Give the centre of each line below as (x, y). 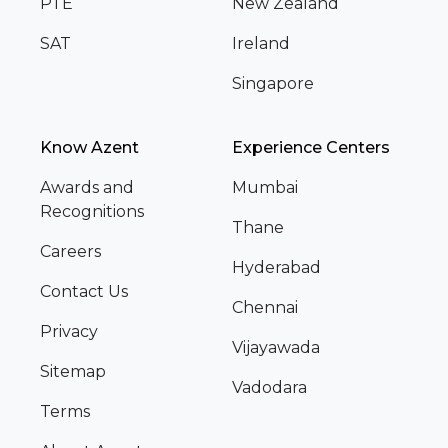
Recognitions (92, 212)
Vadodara (269, 388)
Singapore (273, 84)
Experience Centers (311, 148)
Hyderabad (276, 268)
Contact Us (84, 292)
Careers (70, 252)
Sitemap (73, 372)
